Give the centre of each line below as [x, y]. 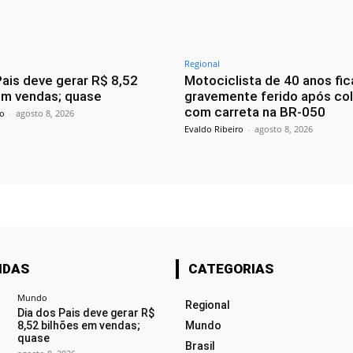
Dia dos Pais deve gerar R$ [85, 313]
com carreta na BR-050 [255, 112]
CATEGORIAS [230, 269]
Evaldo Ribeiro [214, 129]
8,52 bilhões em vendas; [78, 326]
